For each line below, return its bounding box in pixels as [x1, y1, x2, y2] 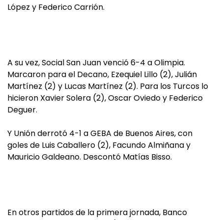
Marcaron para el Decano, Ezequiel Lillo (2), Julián [7, 69, 197, 80]
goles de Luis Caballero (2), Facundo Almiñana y [7, 139, 191, 151]
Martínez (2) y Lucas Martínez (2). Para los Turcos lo [7, 81, 208, 92]
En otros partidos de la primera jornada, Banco [7, 207, 187, 218]
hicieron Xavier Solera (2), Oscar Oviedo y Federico [7, 92, 203, 104]
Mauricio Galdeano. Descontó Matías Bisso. [7, 151, 172, 163]
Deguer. [7, 104, 37, 115]
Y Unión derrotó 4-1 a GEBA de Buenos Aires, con [7, 128, 192, 139]
